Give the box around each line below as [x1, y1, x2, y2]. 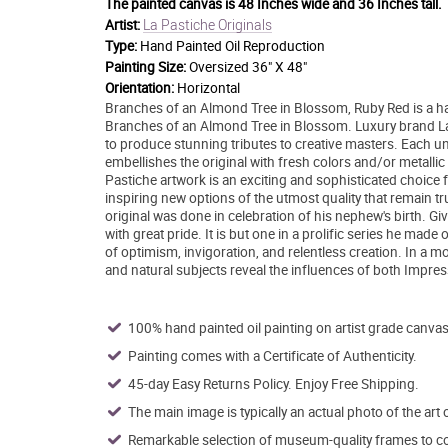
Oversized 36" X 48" [188, 58, 307, 76]
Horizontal [176, 79, 240, 97]
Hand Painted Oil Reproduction [139, 37, 325, 55]
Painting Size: [104, 58, 186, 76]
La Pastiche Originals [142, 15, 272, 34]
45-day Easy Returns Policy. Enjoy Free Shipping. [127, 375, 419, 393]
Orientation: [104, 79, 177, 97]
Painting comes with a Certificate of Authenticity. [127, 347, 417, 365]
